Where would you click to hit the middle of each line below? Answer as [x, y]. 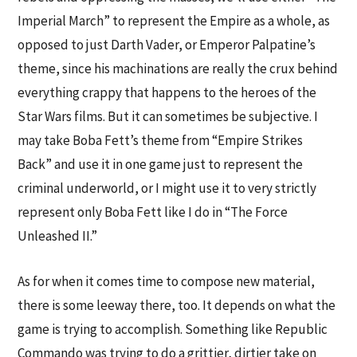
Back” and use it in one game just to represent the [161, 164]
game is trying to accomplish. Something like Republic [173, 329]
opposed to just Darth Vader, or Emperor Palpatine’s [167, 44]
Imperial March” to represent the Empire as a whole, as [174, 20]
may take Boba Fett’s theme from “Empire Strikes [161, 140]
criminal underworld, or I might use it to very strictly [167, 188]
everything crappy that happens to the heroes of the [167, 92]
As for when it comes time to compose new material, [167, 281]
